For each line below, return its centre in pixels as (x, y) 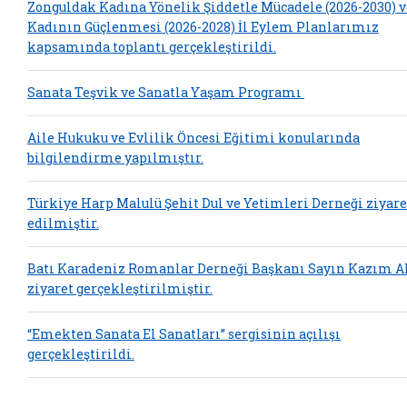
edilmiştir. (63, 223)
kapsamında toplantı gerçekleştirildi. (152, 47)
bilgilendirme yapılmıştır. (115, 158)
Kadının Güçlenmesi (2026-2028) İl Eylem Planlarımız (203, 27)
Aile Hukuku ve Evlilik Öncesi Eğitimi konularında (194, 138)
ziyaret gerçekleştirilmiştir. (120, 289)
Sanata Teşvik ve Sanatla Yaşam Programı (166, 93)
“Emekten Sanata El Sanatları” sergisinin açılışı (184, 334)
